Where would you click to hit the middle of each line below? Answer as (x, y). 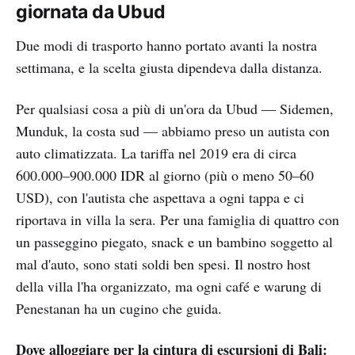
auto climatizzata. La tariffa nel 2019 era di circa (156, 153)
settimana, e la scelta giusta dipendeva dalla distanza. (169, 68)
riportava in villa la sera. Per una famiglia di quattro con (177, 220)
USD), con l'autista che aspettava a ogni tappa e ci (160, 198)
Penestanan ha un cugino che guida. (119, 309)
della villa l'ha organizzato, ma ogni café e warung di (169, 286)
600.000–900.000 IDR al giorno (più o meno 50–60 (165, 176)
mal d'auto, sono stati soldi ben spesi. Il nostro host (163, 264)
